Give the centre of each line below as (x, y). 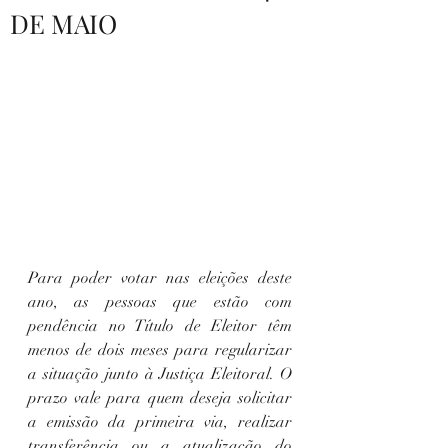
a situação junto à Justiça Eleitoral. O (160, 373)
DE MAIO (63, 23)
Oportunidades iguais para (160, 68)
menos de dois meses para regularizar (160, 349)
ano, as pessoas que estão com (160, 301)
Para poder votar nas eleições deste (160, 277)
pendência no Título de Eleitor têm (160, 325)
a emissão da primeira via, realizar (160, 421)
